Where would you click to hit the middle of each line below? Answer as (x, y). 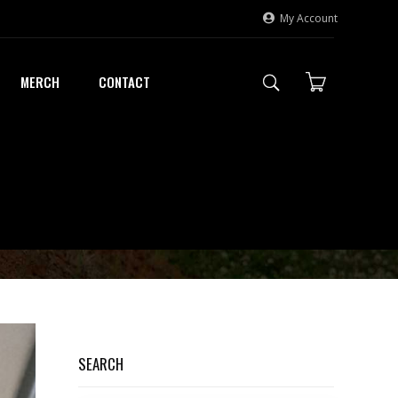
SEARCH (101, 364)
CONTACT (124, 82)
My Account (309, 18)
